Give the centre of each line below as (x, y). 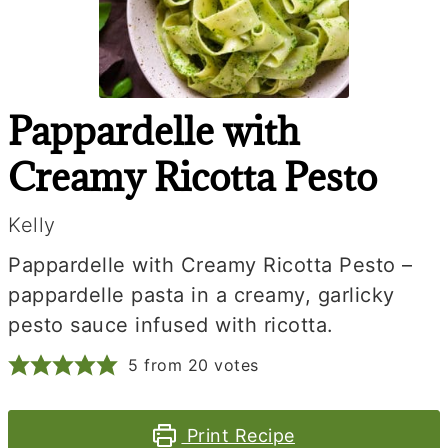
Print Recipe (238, 435)
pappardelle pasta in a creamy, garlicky (201, 295)
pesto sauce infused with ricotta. (171, 325)
